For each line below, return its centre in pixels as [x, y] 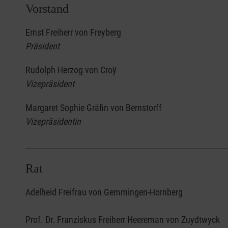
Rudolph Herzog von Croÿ [72, 70]
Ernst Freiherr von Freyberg [74, 32]
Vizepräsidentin [53, 121]
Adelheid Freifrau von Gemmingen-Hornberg [104, 192]
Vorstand [47, 8]
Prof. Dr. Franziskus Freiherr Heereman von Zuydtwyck [123, 219]
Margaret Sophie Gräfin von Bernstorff [94, 107]
